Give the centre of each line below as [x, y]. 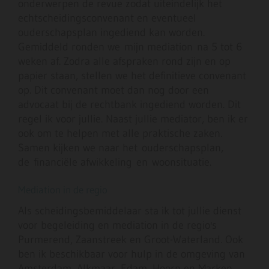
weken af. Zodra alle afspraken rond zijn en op [124, 62]
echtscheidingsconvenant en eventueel [107, 18]
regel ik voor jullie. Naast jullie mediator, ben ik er [133, 119]
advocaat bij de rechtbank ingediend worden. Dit [129, 105]
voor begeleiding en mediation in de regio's [117, 225]
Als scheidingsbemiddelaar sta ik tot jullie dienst [130, 211]
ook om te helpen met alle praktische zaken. [120, 134]
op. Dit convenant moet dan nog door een [113, 90]
